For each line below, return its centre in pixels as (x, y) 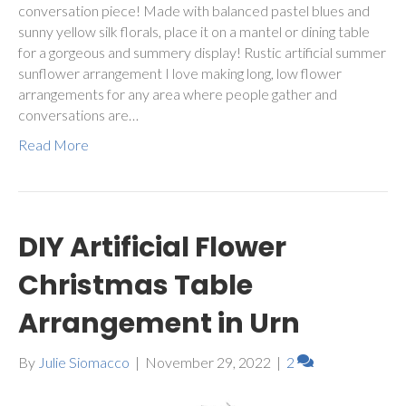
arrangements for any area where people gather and (178, 94)
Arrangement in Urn (159, 324)
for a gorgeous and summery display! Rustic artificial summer (202, 53)
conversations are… (78, 115)
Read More (53, 145)
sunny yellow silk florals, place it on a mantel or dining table (194, 32)
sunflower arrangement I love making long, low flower (180, 73)
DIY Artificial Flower (152, 248)
